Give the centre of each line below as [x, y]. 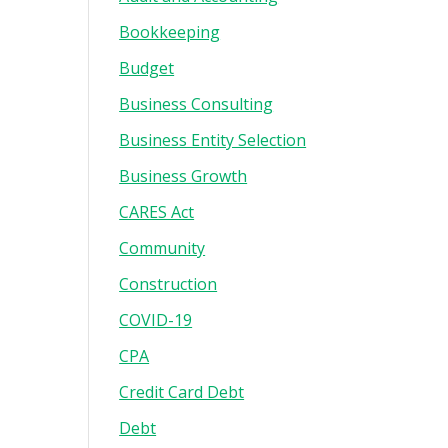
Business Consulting [196, 104]
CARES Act [157, 212]
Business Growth [183, 176]
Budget [147, 68]
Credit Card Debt [182, 392]
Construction [168, 284]
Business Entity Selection [213, 140]
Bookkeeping [170, 32]
